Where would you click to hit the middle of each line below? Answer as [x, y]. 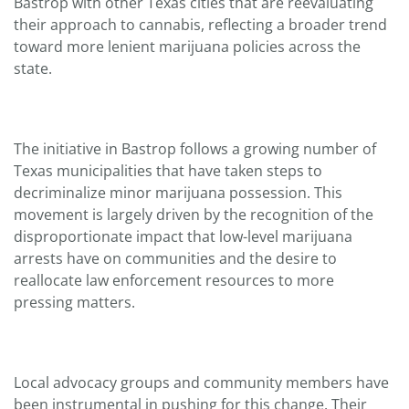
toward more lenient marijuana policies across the [187, 47]
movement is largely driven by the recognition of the [194, 215]
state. [33, 69]
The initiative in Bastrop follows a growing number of [195, 149]
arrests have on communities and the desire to [175, 259]
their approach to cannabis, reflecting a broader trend [200, 25]
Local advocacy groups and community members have [201, 383]
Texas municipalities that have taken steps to [168, 171]
